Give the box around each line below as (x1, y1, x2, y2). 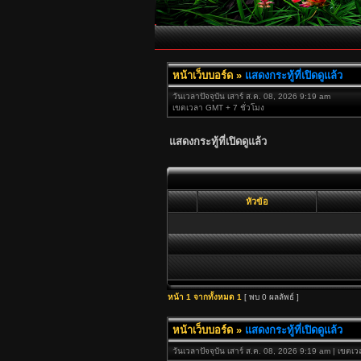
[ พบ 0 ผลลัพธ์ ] (242, 293, 299, 301)
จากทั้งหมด (191, 293, 237, 301)
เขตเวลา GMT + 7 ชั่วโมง (172, 103, 264, 112)
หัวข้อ (243, 197, 271, 206)
